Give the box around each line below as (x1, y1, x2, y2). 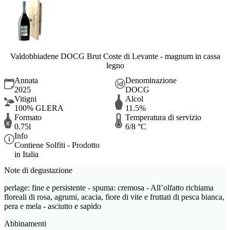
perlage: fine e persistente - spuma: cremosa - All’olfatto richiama (4, 183, 214, 193)
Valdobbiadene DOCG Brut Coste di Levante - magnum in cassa (10, 52, 220, 61)
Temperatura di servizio (125, 112, 201, 122)
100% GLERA (14, 103, 64, 112)
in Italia (14, 149, 39, 159)
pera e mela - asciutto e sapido (4, 202, 101, 211)
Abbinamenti (4, 219, 46, 228)
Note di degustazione (4, 166, 72, 175)
